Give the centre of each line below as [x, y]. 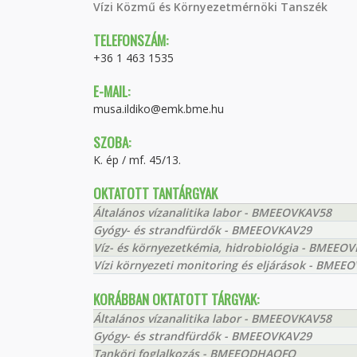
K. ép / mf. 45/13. [137, 160]
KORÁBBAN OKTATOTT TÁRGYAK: [176, 299]
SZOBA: [112, 142]
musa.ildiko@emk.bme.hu [159, 109]
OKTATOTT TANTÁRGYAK [155, 193]
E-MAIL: [112, 91]
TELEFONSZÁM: [131, 40]
